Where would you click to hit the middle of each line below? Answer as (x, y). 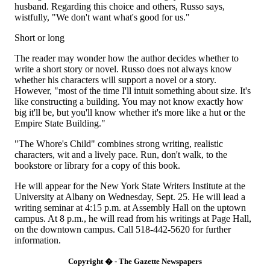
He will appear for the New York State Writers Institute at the (130, 186)
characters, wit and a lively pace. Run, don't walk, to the (121, 155)
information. (38, 240)
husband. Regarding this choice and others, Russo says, (120, 6)
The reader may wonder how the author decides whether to (127, 58)
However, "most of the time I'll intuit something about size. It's (133, 91)
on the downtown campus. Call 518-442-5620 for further (123, 229)
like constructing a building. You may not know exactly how (129, 102)
